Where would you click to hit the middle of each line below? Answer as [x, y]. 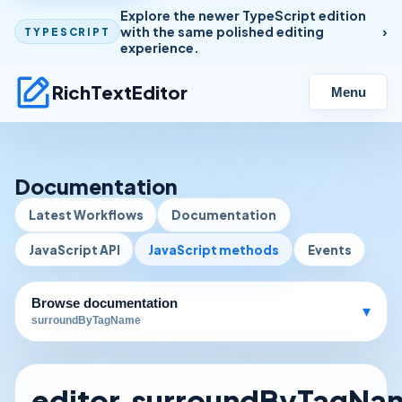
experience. [160, 48]
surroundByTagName [86, 320]
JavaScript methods [214, 249]
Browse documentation [104, 304]
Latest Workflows [86, 214]
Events [329, 249]
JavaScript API [74, 249]
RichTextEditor [119, 92]
